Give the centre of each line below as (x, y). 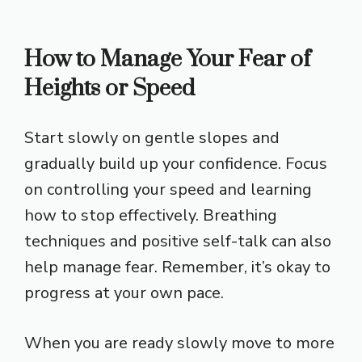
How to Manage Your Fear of (167, 59)
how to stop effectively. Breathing (151, 215)
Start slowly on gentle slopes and (152, 137)
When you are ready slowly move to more (179, 343)
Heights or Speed (109, 88)
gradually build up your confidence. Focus (176, 163)
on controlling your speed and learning (168, 189)
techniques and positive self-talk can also (178, 241)
